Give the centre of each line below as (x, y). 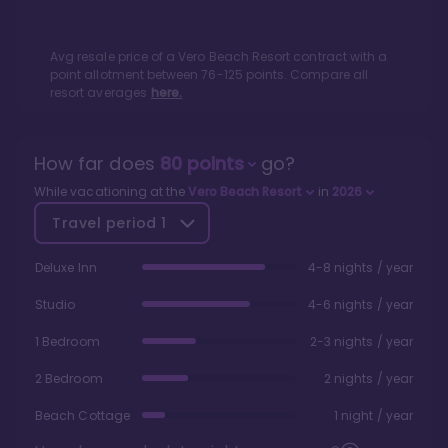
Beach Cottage (82, 416)
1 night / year (373, 416)
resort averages (98, 93)
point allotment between (126, 75)
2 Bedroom (69, 379)
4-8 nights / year (360, 268)
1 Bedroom (67, 342)
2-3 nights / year (361, 342)
